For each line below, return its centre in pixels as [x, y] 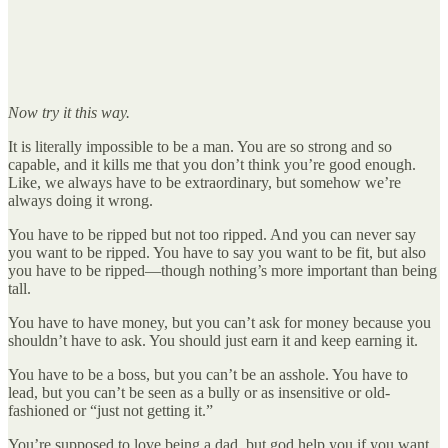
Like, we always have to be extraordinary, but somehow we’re [204, 182]
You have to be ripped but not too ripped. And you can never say [212, 234]
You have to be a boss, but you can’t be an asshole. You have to [208, 374]
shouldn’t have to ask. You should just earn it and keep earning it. [213, 340]
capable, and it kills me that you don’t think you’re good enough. [212, 164]
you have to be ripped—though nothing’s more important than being [222, 270]
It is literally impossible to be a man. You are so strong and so [200, 146]
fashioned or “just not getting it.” [110, 410]
